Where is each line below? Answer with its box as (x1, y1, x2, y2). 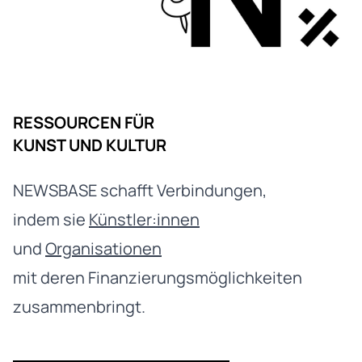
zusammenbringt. (13, 296, 145, 318)
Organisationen (45, 238, 162, 260)
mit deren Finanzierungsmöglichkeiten (13, 267, 302, 289)
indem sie (13, 208, 89, 231)
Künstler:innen (89, 208, 200, 231)
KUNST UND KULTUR (13, 134, 166, 157)
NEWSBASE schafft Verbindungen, (13, 179, 267, 202)
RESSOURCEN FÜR (13, 112, 154, 134)
